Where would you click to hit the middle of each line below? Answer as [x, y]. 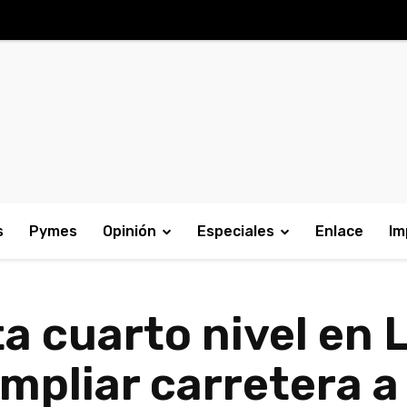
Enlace [339, 231]
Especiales [236, 231]
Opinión [129, 231]
